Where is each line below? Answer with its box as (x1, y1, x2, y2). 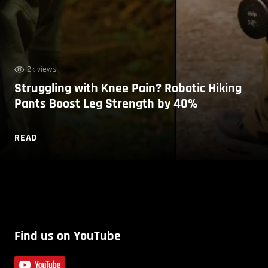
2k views (27, 63, 56, 75)
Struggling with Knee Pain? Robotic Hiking (14, 80, 242, 97)
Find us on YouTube (14, 227, 121, 245)
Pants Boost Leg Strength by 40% (14, 95, 197, 112)
